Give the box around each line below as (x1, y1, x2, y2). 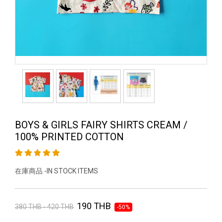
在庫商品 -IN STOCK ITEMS (15, 167, 98, 175)
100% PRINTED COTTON (15, 131, 124, 143)
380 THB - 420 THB (15, 203, 74, 211)
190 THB (77, 201, 113, 211)
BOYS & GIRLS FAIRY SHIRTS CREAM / (15, 119, 187, 131)
